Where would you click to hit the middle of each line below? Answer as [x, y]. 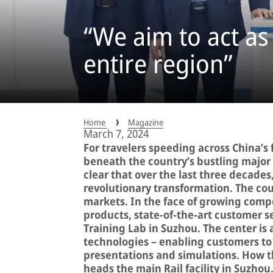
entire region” [158, 64]
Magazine [146, 122]
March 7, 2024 [116, 133]
